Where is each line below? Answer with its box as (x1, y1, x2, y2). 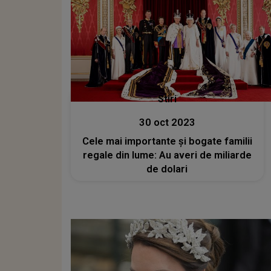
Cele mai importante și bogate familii (82, 135, 252, 148)
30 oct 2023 (139, 117, 195, 129)
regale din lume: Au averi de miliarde (82, 149, 252, 162)
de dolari (146, 163, 188, 175)
